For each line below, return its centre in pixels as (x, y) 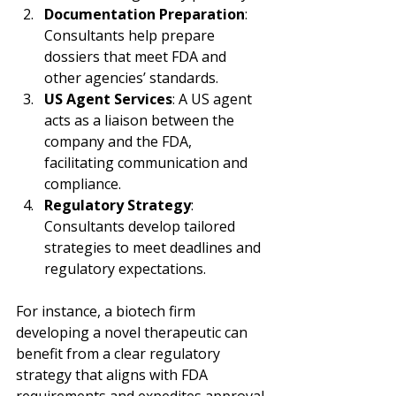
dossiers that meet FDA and (137, 56)
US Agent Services (108, 99)
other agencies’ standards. (131, 77)
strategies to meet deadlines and (154, 247)
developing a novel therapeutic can (133, 332)
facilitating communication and (148, 162)
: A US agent (214, 99)
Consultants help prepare (131, 35)
